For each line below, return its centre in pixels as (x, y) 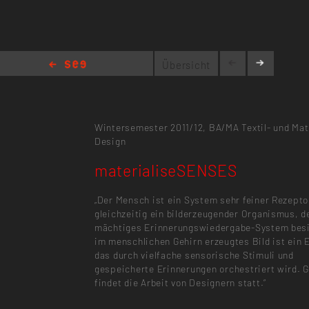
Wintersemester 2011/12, (150, 127)
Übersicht (187, 64)
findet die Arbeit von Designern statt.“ (180, 282)
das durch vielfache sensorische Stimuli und (194, 255)
